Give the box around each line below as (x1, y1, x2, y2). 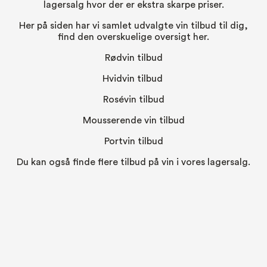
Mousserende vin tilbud (82, 115, 185, 125)
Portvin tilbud (104, 136, 163, 146)
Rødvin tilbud (104, 52, 163, 63)
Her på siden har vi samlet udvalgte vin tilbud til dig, (19, 20, 248, 30)
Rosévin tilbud (103, 94, 164, 104)
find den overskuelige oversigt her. (58, 32, 209, 42)
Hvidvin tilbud (102, 73, 163, 83)
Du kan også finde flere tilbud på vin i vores (17, 157, 207, 167)
